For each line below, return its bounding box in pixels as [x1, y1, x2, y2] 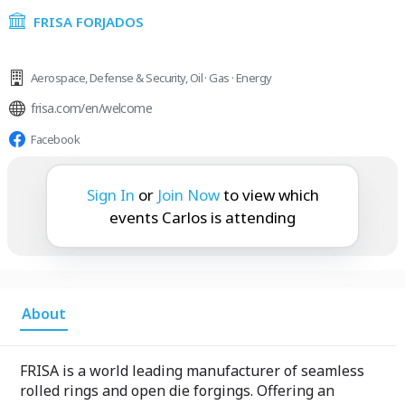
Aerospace [31, 70, 85, 86]
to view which [222, 184, 319, 205]
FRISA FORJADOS [33, 13, 144, 31]
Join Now [156, 184, 220, 205]
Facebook [31, 131, 80, 147]
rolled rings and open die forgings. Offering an [20, 381, 334, 400]
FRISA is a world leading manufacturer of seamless [20, 361, 364, 381]
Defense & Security [89, 70, 185, 86]
